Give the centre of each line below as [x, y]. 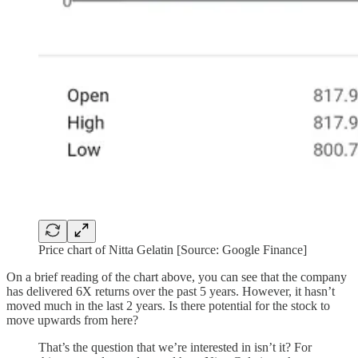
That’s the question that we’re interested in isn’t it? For [175, 347]
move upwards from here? [72, 320]
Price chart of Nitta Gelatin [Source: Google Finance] [173, 249]
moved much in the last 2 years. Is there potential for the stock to [168, 305]
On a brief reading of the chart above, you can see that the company [177, 276]
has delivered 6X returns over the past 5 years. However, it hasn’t [171, 291]
